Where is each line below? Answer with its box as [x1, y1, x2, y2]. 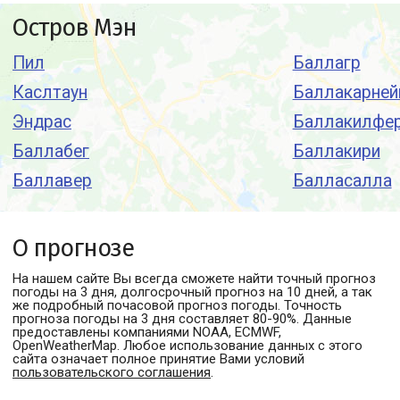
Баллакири [292, 141, 380, 162]
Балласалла [292, 171, 392, 191]
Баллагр [292, 53, 361, 73]
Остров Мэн [12, 13, 137, 42]
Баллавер [12, 171, 92, 191]
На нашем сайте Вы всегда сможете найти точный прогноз [12, 271, 376, 287]
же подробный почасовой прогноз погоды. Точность [12, 297, 342, 313]
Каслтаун [12, 82, 87, 103]
